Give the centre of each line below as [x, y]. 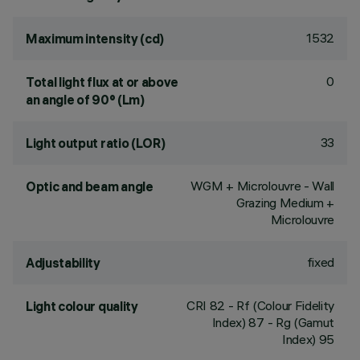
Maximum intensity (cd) [95, 39]
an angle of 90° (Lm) [85, 100]
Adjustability [63, 263]
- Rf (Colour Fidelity [280, 305]
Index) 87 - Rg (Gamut [273, 322]
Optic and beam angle [90, 186]
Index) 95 [308, 339]
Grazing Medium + [285, 202]
